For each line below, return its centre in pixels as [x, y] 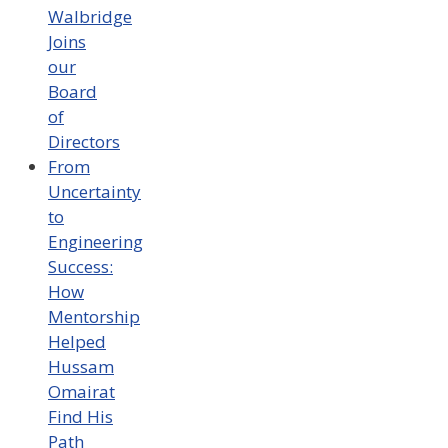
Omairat [81, 392]
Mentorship [94, 317]
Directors [84, 142]
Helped [77, 342]
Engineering [95, 242]
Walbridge [90, 17]
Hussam [81, 367]
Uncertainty [94, 192]
